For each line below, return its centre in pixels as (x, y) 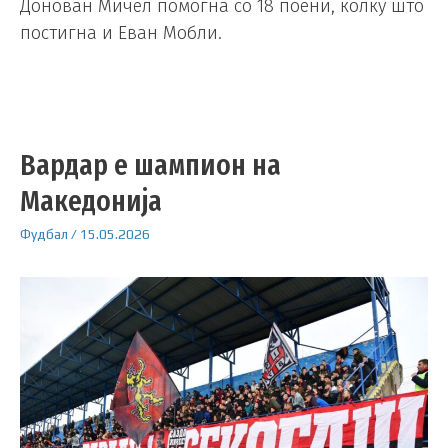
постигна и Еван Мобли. (121, 32)
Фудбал (44, 233)
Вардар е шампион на (150, 164)
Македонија (91, 200)
